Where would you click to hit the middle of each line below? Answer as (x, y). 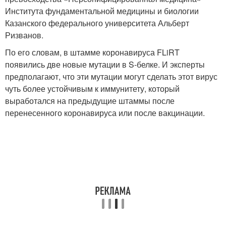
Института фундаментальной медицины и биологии (102, 11)
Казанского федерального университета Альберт (97, 23)
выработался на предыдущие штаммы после (90, 101)
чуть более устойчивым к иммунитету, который (92, 89)
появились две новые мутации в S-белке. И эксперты (105, 65)
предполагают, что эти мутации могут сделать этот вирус (111, 77)
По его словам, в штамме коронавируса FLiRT (92, 52)
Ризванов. (24, 35)
